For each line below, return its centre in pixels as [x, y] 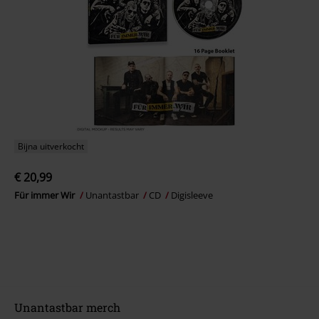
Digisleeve [192, 195]
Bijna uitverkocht [51, 147]
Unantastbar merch [67, 308]
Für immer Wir [46, 195]
